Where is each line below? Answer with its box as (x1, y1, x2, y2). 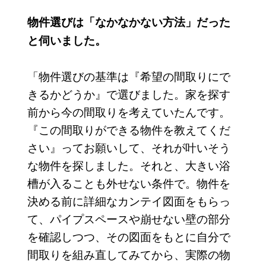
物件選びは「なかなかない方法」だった (27, 14, 230, 30)
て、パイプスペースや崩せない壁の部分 (27, 210, 230, 227)
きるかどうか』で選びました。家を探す (27, 85, 230, 102)
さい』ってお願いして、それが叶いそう (27, 139, 230, 156)
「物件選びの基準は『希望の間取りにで (27, 68, 230, 84)
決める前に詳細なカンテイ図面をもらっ (27, 192, 230, 209)
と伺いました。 (27, 32, 106, 49)
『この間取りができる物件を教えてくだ (27, 121, 230, 138)
